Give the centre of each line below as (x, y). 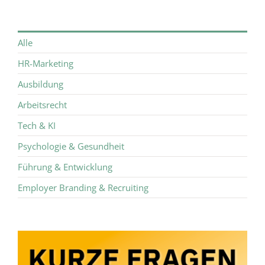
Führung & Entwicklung (65, 167)
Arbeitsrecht (42, 105)
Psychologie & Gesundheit (71, 146)
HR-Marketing (45, 63)
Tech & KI (36, 125)
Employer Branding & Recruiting (83, 188)
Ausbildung (40, 84)
